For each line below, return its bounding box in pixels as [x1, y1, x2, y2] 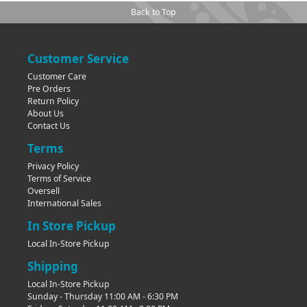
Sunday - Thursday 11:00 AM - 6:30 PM [27, 290, 178, 302]
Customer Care [27, 70, 86, 82]
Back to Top [131, 5, 176, 18]
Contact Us [27, 119, 70, 132]
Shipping [27, 258, 78, 274]
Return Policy [27, 95, 79, 107]
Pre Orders [27, 82, 71, 95]
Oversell [27, 184, 60, 197]
